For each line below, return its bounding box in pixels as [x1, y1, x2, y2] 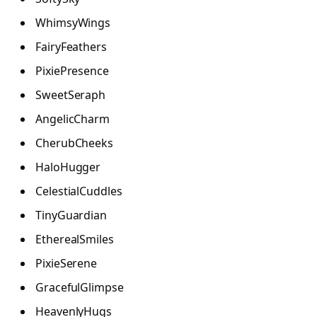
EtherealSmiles [35, 231, 114, 248]
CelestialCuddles [35, 183, 122, 200]
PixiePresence [35, 63, 109, 79]
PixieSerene [35, 255, 98, 272]
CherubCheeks [35, 135, 114, 151]
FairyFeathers [35, 39, 107, 55]
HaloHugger [35, 159, 101, 175]
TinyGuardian [35, 207, 108, 224]
